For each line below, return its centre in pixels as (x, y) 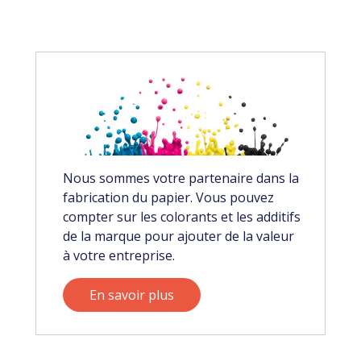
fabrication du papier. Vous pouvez (168, 197)
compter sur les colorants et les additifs (182, 216)
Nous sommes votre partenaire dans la (181, 178)
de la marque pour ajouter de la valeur (178, 236)
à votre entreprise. (119, 255)
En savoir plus (132, 295)
